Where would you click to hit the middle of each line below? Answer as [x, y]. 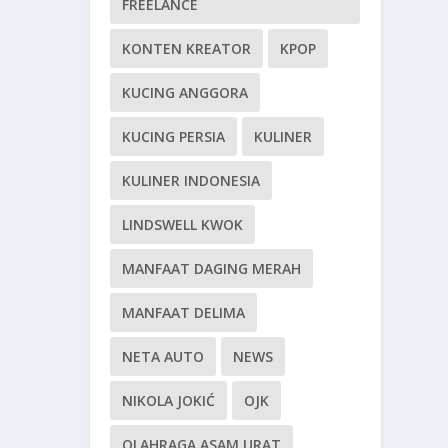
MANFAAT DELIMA [184, 312]
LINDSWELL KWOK [183, 224]
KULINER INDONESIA [191, 180]
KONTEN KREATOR [187, 48]
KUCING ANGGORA [185, 92]
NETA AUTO [163, 356]
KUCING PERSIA [174, 136]
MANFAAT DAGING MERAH [212, 268]
